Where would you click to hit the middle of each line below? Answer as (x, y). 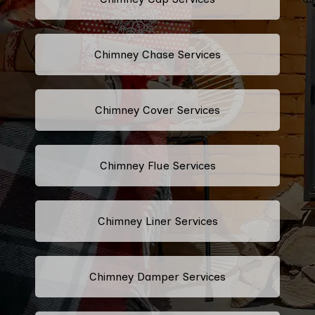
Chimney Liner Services (157, 221)
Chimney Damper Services (157, 276)
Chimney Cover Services (157, 110)
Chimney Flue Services (157, 165)
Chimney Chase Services (157, 54)
